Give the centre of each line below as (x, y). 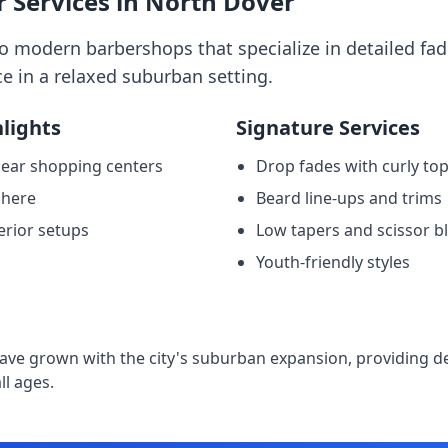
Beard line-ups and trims (349, 198)
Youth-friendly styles (333, 262)
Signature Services (328, 127)
